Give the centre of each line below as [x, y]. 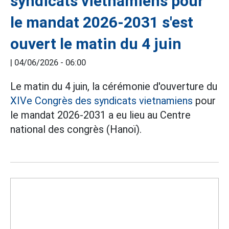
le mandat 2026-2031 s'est [102, 22]
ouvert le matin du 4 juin [96, 44]
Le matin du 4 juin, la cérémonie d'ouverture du [114, 87]
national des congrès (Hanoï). [76, 130]
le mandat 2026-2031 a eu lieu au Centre [100, 115]
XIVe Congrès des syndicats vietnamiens [101, 101]
